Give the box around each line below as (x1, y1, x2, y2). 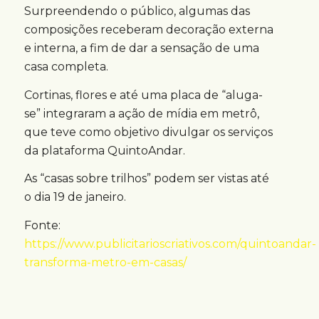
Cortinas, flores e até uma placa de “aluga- (23, 88, 263, 102)
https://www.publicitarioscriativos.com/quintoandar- (23, 236, 316, 251)
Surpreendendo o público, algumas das (23, 4, 250, 19)
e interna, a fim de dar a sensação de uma (23, 41, 259, 56)
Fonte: (23, 218, 61, 232)
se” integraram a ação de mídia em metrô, (23, 106, 259, 120)
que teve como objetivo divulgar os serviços (23, 125, 273, 139)
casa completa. (23, 60, 108, 74)
